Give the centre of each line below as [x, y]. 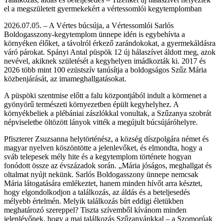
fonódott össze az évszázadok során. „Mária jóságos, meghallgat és [108, 165]
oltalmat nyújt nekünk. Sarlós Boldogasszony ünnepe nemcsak [101, 174]
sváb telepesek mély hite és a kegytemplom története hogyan [98, 156]
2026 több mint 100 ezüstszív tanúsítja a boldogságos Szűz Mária [105, 70]
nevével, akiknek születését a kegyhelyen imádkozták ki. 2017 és [105, 61]
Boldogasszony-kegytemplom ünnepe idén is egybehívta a [94, 34]
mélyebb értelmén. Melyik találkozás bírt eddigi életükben [94, 201]
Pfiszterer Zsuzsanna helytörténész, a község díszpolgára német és [106, 139]
